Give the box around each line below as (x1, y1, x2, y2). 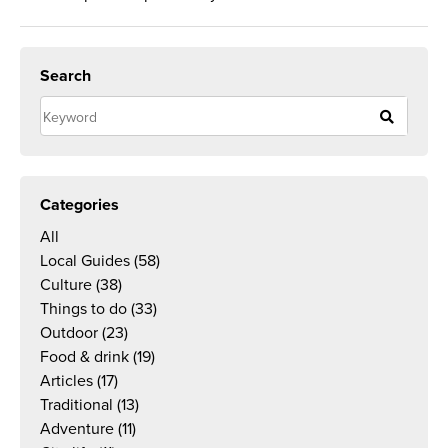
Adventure (40, 419, 114, 439)
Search (40, 66, 91, 86)
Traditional (40, 395, 113, 415)
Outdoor (40, 323, 98, 343)
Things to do (40, 299, 127, 319)
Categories (40, 195, 119, 215)
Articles (40, 371, 93, 391)
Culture (40, 275, 92, 295)
